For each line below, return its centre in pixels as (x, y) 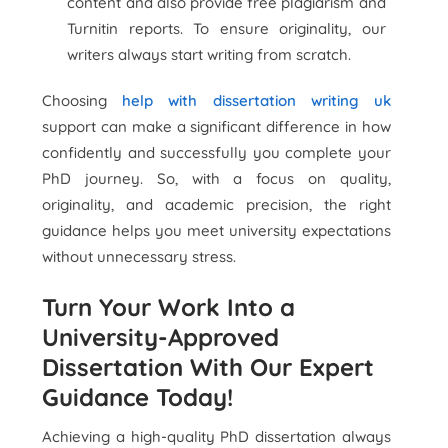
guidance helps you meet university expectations (216, 230)
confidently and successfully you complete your (216, 152)
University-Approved (161, 337)
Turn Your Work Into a (169, 307)
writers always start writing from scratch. (209, 54)
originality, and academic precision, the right (216, 204)
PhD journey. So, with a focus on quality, (216, 178)
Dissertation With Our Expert (208, 367)
